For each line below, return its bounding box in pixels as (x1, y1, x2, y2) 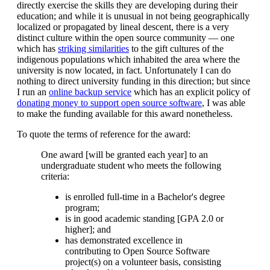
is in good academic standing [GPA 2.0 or (65, 213, 224, 224)
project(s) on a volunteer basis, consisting (65, 256, 221, 267)
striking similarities (58, 43, 129, 54)
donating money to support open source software (17, 97, 202, 108)
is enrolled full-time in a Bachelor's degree (65, 191, 225, 202)
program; (65, 202, 99, 213)
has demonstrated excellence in (65, 234, 183, 245)
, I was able (202, 97, 245, 108)
